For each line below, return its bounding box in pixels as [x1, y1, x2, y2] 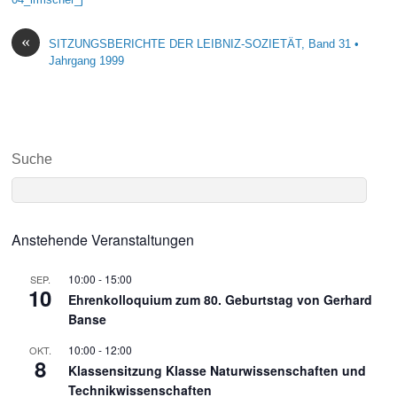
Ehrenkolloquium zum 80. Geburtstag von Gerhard [68, 291, 373, 309]
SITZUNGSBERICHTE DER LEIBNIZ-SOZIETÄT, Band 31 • [49, 36, 360, 51]
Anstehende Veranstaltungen [12, 230, 195, 251]
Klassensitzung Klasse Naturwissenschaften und [68, 362, 367, 380]
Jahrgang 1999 [49, 53, 125, 67]
